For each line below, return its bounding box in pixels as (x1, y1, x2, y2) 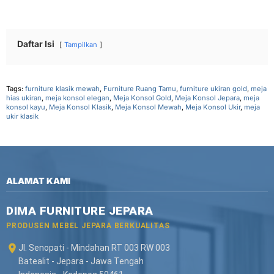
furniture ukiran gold (180, 84, 247, 94)
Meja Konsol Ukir (185, 103, 240, 112)
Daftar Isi (17, 39, 54, 50)
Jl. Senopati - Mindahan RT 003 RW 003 (18, 243, 170, 253)
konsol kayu (6, 103, 45, 112)
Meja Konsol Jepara (175, 94, 240, 103)
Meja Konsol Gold (113, 94, 171, 103)
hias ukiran (6, 94, 42, 103)
